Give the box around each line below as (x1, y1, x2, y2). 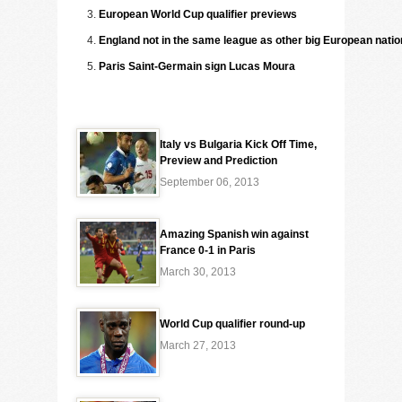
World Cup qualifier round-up (160, 318, 305, 330)
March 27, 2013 (160, 339, 236, 352)
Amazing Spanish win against (160, 228, 309, 240)
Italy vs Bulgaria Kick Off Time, (160, 138, 317, 151)
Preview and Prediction (160, 154, 277, 167)
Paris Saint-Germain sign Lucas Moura (99, 60, 295, 73)
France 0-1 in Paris (160, 244, 256, 257)
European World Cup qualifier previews (99, 8, 297, 21)
